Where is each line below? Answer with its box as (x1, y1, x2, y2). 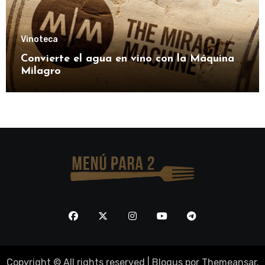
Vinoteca (20, 34, 58, 44)
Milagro (20, 65, 61, 77)
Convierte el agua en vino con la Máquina (20, 53, 234, 64)
